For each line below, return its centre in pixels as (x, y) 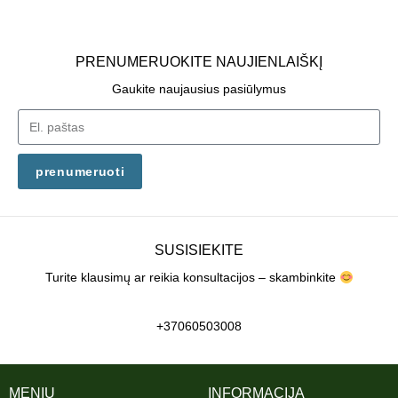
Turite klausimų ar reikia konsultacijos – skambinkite (192, 278)
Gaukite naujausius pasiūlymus (199, 89)
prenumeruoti (80, 172)
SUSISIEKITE (199, 251)
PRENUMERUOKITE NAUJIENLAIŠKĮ (199, 62)
